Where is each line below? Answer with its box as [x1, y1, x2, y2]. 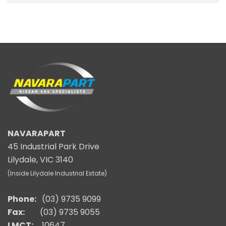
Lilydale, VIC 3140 [8, 153, 73, 165]
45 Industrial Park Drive [8, 140, 99, 152]
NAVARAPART [8, 127, 66, 139]
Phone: [8, 193, 38, 205]
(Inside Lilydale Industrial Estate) [8, 168, 107, 178]
